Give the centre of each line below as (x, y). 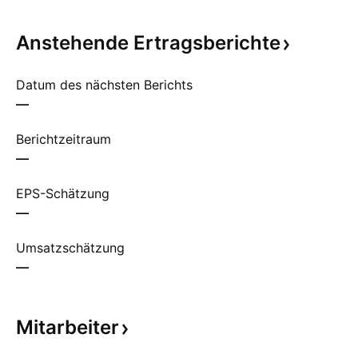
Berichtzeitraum (64, 139)
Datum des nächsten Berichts (104, 85)
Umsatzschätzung (70, 248)
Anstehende (75, 43)
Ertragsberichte (207, 43)
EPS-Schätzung (63, 193)
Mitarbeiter (68, 327)
